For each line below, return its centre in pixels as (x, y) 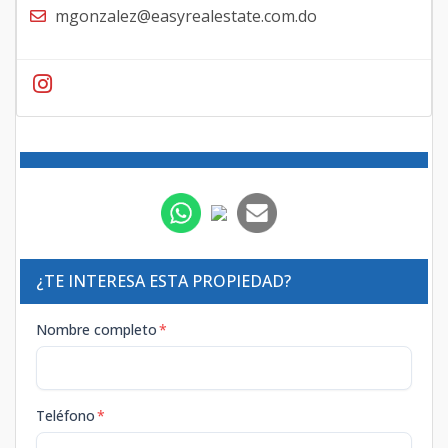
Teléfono (65, 416)
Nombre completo (96, 330)
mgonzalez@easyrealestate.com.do (185, 16)
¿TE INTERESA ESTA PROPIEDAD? (163, 281)
